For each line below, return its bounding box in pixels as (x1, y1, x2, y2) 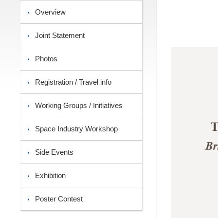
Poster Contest (35, 195, 83, 203)
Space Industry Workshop (35, 125, 118, 133)
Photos (35, 54, 57, 63)
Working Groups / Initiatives (35, 101, 123, 109)
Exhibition (35, 171, 66, 180)
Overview (35, 8, 66, 16)
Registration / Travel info (35, 78, 111, 86)
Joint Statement (35, 31, 85, 39)
